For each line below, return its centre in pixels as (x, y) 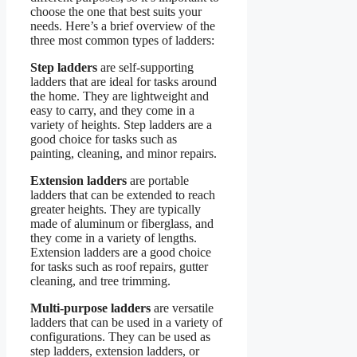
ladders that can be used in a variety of (126, 322)
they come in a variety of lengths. (114, 237)
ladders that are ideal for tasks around (124, 81)
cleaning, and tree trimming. (100, 280)
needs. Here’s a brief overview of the (123, 25)
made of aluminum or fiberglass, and (122, 223)
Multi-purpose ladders (90, 308)
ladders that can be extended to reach (123, 194)
